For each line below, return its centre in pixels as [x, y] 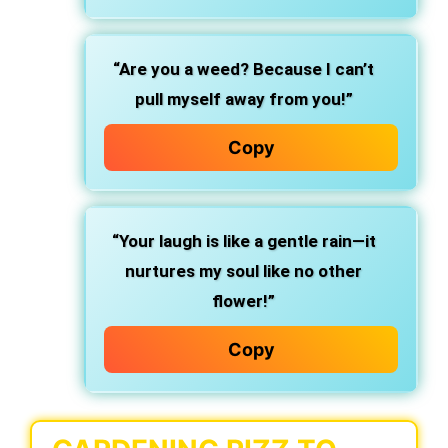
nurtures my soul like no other [243, 271]
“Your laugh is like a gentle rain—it [243, 241]
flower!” [243, 301]
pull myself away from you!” [243, 99]
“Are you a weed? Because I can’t [243, 69]
